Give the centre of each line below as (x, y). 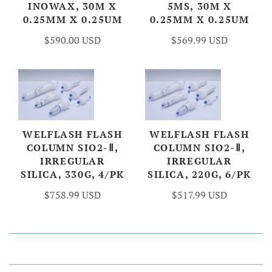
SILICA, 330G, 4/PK (73, 174)
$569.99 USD (199, 40)
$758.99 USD (73, 195)
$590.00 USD (73, 40)
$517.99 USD (199, 195)
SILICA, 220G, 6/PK (199, 174)
